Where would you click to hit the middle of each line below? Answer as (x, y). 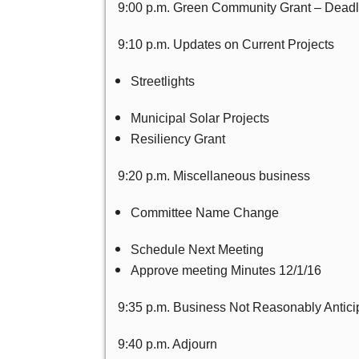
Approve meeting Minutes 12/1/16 (226, 271)
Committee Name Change (205, 213)
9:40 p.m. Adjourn (167, 345)
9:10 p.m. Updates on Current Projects (226, 45)
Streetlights (163, 82)
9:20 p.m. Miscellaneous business (214, 176)
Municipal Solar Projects (200, 119)
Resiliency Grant (178, 139)
